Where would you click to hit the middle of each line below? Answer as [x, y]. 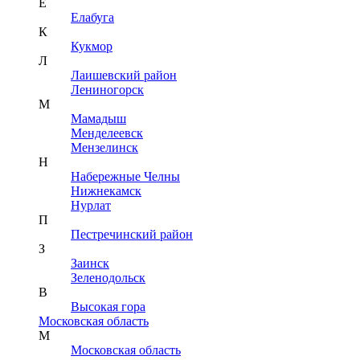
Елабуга [92, 18]
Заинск [90, 264]
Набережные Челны [125, 177]
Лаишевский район [124, 76]
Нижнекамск [106, 191]
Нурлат [91, 206]
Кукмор [92, 47]
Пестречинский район [132, 235]
